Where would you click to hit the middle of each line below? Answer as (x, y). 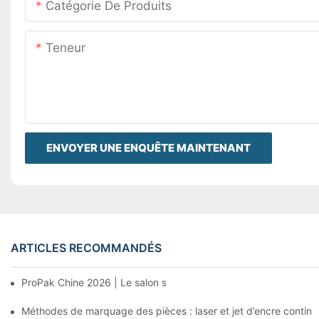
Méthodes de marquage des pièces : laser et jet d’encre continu (169, 310)
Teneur (66, 48)
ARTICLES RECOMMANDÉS (86, 247)
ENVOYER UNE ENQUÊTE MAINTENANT (148, 148)
